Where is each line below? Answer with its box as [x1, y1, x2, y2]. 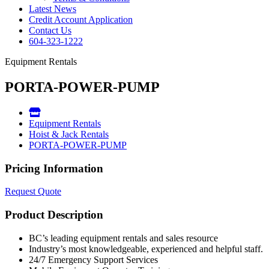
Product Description [5, 208, 103, 221]
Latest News [29, 4, 76, 14]
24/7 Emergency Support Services [29, 254, 158, 265]
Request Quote [5, 186, 61, 197]
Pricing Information [5, 162, 103, 175]
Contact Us [29, 25, 71, 35]
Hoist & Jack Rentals [29, 128, 109, 139]
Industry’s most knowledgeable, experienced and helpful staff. [29, 243, 263, 254]
